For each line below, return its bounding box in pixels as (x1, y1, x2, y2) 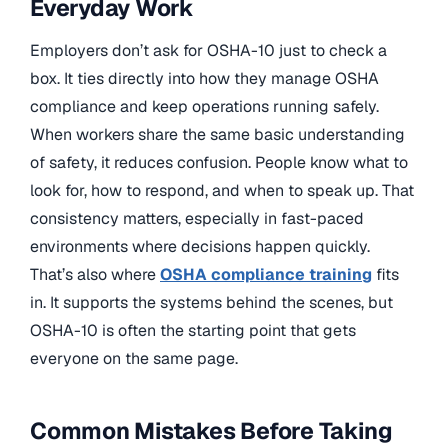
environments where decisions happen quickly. (30, 235, 370, 257)
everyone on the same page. (30, 347, 238, 369)
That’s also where (30, 263, 160, 285)
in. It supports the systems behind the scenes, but (30, 291, 393, 313)
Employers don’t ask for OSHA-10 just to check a (30, 39, 387, 61)
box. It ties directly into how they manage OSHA (30, 67, 379, 89)
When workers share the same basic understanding (30, 123, 405, 145)
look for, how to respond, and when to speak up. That (30, 179, 414, 201)
